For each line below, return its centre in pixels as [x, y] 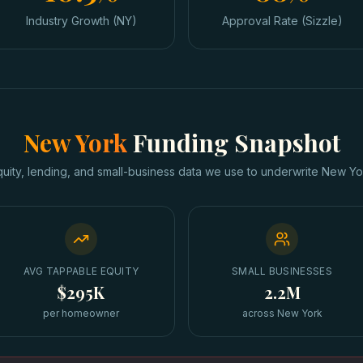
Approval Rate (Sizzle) [282, 21]
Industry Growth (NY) [81, 21]
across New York [282, 313]
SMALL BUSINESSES [282, 271]
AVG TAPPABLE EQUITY [81, 271]
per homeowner [81, 313]
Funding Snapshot [236, 143]
